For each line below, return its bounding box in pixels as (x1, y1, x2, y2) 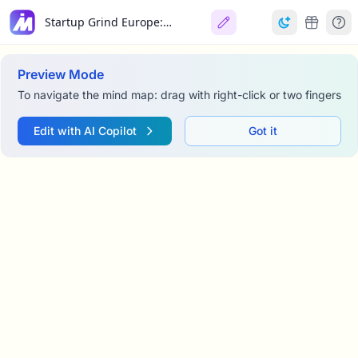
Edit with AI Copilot (33, 124, 137, 137)
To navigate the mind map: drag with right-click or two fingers (17, 88, 341, 101)
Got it (248, 124, 277, 137)
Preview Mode (17, 66, 104, 82)
